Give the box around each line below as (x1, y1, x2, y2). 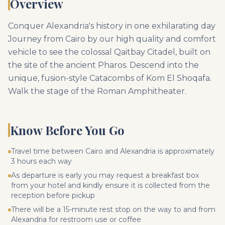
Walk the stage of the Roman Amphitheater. (8, 86, 186, 96)
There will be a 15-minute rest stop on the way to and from (11, 205, 215, 214)
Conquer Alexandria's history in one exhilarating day (8, 21, 215, 31)
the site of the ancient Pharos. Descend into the (8, 60, 199, 70)
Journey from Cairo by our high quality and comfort (8, 34, 216, 44)
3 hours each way (11, 157, 72, 166)
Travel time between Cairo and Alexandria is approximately (11, 147, 214, 156)
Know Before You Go (10, 122, 125, 138)
